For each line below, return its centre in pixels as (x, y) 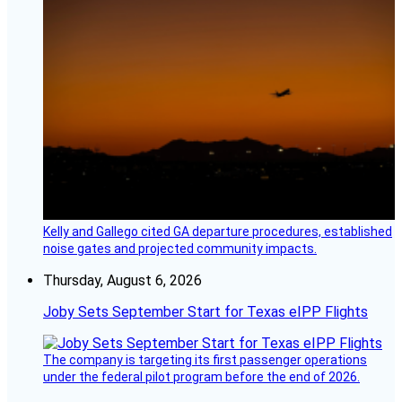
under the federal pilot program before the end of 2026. (201, 376)
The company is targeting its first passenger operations (205, 359)
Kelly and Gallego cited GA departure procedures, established (218, 231)
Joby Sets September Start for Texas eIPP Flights (205, 311)
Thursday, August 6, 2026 (122, 280)
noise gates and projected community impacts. (180, 248)
